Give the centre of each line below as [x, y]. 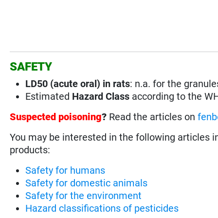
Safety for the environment [84, 195]
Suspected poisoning [56, 117]
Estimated [48, 96]
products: [30, 150]
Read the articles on [154, 117]
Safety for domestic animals [87, 183]
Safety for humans [65, 170]
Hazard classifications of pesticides [102, 208]
